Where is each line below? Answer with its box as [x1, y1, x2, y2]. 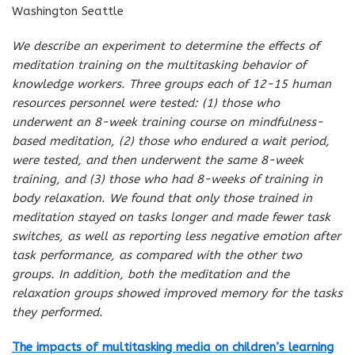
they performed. [12, 304, 103, 319]
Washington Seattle [12, 3, 124, 18]
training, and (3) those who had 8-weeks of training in [12, 171, 323, 186]
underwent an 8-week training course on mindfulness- [12, 114, 323, 129]
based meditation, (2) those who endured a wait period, [12, 133, 330, 148]
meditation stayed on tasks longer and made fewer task [12, 209, 330, 224]
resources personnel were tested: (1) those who [12, 95, 280, 110]
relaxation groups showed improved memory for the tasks [12, 285, 342, 300]
